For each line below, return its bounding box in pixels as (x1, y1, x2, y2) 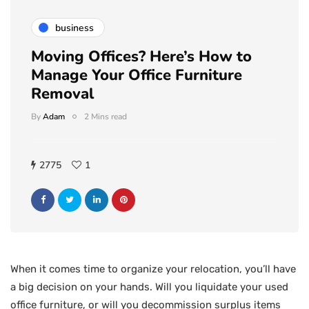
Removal (31, 83, 94, 104)
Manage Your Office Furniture (31, 65, 242, 86)
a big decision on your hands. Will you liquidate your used (10, 281, 288, 293)
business (55, 21, 94, 34)
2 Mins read (84, 111, 127, 122)
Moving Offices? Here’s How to (31, 46, 252, 67)
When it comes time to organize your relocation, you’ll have (10, 263, 296, 275)
